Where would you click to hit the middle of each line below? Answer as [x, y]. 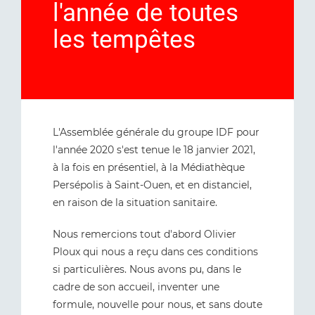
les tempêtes [124, 40]
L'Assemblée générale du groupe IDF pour [156, 132]
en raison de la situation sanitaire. [135, 202]
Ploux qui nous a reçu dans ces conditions [155, 252]
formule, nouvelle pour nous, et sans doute [157, 304]
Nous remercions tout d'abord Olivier [144, 234]
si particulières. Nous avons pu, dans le [147, 269]
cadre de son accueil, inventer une [136, 287]
